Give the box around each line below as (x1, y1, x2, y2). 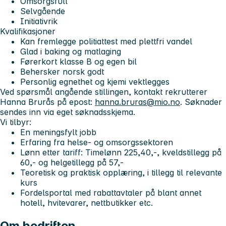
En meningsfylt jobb (20, 127, 96, 138)
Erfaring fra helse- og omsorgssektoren (20, 137, 173, 148)
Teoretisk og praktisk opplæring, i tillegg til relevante (20, 167, 222, 178)
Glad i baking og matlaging (20, 46, 121, 57)
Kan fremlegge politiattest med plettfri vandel (20, 36, 192, 47)
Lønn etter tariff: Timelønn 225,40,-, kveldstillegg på (20, 147, 221, 158)
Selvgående (20, 6, 65, 17)
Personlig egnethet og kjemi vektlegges (20, 77, 169, 87)
